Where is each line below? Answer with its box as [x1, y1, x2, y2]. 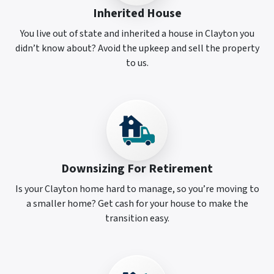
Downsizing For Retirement [61, 160, 213, 177]
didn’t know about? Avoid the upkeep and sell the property [15, 41, 259, 55]
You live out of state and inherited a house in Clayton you [20, 26, 254, 40]
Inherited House [92, 4, 182, 22]
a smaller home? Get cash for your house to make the [26, 196, 248, 210]
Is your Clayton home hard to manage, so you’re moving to [15, 182, 259, 196]
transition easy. [105, 211, 169, 225]
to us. [125, 56, 149, 70]
